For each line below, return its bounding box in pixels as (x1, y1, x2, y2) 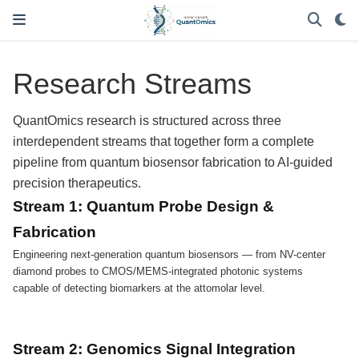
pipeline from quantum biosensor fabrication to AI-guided (13, 155, 333, 169)
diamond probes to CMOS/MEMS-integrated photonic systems (13, 265, 304, 277)
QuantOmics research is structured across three (13, 113, 282, 127)
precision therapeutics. (13, 175, 142, 190)
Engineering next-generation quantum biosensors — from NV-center (13, 248, 326, 260)
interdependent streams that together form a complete (13, 134, 315, 148)
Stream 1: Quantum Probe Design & (13, 197, 275, 215)
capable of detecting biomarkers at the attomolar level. (13, 282, 266, 294)
